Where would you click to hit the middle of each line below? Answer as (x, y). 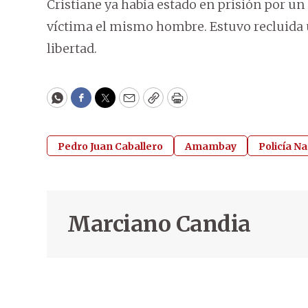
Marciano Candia (159, 224)
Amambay (211, 147)
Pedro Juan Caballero (110, 147)
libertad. (72, 49)
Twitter (127, 104)
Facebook (109, 104)
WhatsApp (88, 104)
